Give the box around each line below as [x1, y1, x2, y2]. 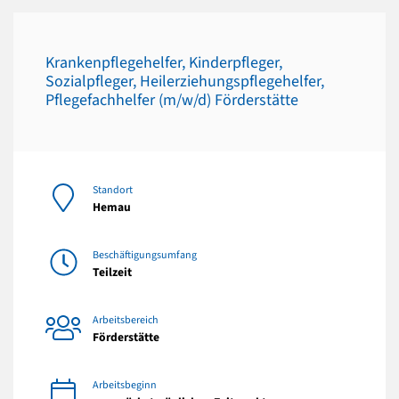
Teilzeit [93, 263, 132, 281]
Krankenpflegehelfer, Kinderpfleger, [45, 52, 282, 75]
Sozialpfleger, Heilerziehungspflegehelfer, [45, 70, 324, 94]
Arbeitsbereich [93, 312, 159, 328]
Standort [93, 182, 133, 198]
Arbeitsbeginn [93, 377, 157, 393]
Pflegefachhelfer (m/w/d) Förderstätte [45, 89, 298, 112]
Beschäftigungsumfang [93, 247, 197, 263]
